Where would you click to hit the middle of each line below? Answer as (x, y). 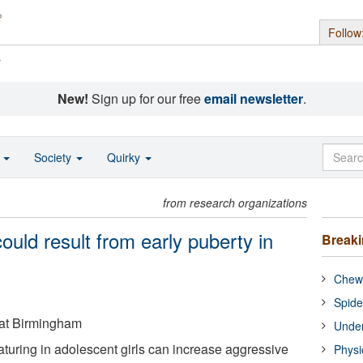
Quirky (125, 157)
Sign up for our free (146, 98)
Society (54, 157)
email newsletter (253, 98)
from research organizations (235, 203)
